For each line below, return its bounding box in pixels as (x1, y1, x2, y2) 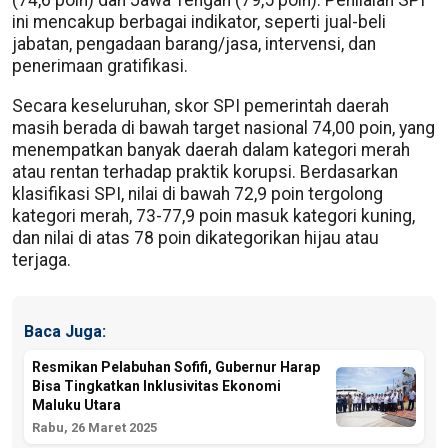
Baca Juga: (24, 321, 106, 341)
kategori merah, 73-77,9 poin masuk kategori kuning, (12, 205, 415, 226)
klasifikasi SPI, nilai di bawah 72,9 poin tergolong (12, 183, 383, 204)
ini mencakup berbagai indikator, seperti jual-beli (12, 12, 386, 32)
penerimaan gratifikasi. (12, 56, 188, 76)
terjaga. (12, 249, 71, 270)
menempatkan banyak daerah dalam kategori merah (12, 139, 410, 160)
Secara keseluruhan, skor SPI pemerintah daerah (12, 95, 389, 116)
